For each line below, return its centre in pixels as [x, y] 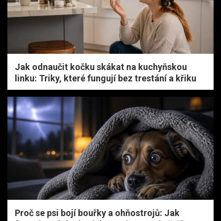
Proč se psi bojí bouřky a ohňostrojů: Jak [97, 213]
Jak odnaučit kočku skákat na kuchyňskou [101, 67]
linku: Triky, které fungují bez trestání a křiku [106, 78]
